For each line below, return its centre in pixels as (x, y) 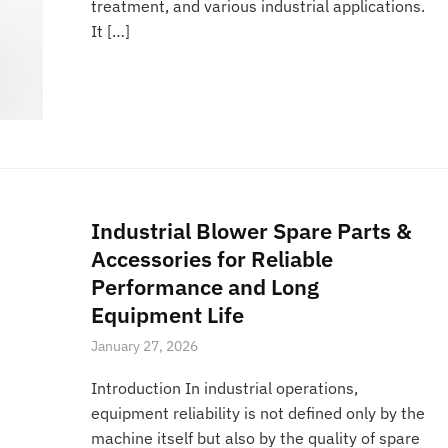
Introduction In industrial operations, (225, 388)
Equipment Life (168, 315)
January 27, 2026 (145, 346)
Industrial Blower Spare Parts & (252, 231)
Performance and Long (205, 287)
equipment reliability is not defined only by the (258, 413)
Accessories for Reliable (212, 259)
